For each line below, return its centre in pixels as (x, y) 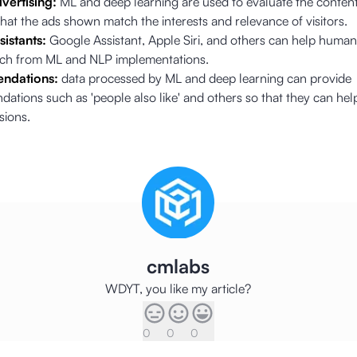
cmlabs (178, 266)
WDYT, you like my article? (178, 288)
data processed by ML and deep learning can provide (204, 78)
